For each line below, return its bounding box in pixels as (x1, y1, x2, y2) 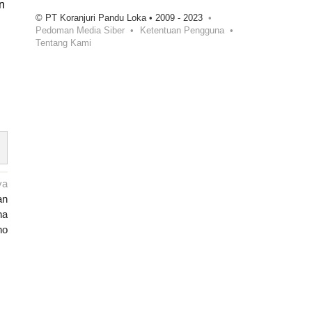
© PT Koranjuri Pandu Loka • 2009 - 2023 (36, 13, 203, 24)
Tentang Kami (36, 38, 92, 49)
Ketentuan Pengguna (140, 25, 225, 36)
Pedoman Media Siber (36, 25, 125, 36)
